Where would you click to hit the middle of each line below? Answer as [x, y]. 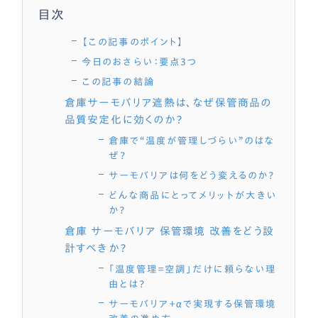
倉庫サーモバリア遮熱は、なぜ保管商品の [168, 102]
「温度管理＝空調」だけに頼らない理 [192, 269]
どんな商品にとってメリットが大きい [192, 195]
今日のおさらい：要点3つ [140, 61]
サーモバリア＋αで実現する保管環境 [192, 303]
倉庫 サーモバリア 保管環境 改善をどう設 [169, 231]
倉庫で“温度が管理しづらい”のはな [191, 140]
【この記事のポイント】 [133, 42]
